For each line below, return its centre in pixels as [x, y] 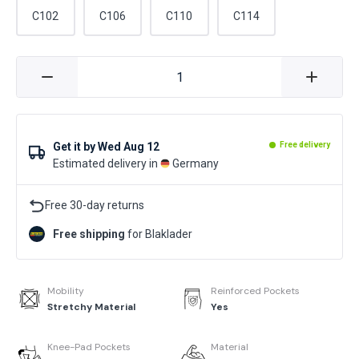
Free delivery [305, 145]
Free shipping [89, 234]
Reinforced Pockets [255, 291]
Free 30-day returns [95, 205]
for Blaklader [159, 234]
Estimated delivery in [105, 163]
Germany [196, 163]
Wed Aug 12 [129, 147]
